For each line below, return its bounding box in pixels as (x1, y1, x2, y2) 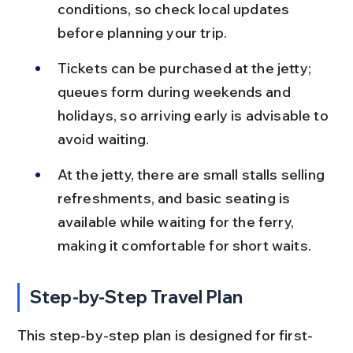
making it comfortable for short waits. (57, 236, 311, 255)
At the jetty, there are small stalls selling (57, 165, 329, 184)
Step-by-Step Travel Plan (30, 285, 243, 308)
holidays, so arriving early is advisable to (57, 106, 332, 124)
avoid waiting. (57, 129, 150, 148)
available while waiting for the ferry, (57, 212, 298, 231)
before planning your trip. (57, 23, 227, 42)
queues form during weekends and (57, 82, 294, 101)
